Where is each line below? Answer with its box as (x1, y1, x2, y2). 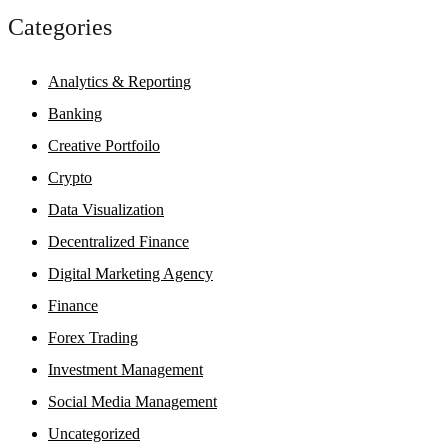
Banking (48, 104, 102, 122)
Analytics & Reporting (48, 72, 191, 90)
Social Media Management (48, 392, 217, 410)
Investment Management (48, 360, 203, 378)
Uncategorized (48, 424, 140, 442)
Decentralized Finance (48, 232, 189, 250)
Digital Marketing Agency (48, 264, 213, 282)
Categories (8, 13, 112, 40)
